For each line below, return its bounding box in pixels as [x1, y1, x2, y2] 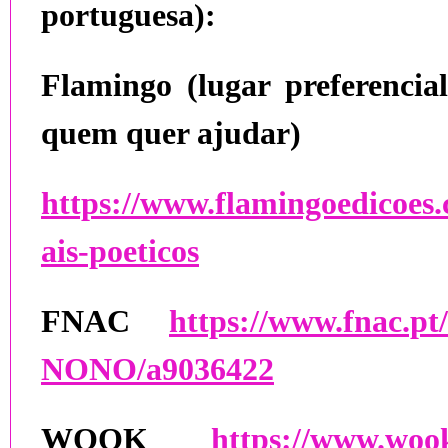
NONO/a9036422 [41, 351, 274, 387]
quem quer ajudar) [41, 115, 301, 151]
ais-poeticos [41, 233, 199, 269]
